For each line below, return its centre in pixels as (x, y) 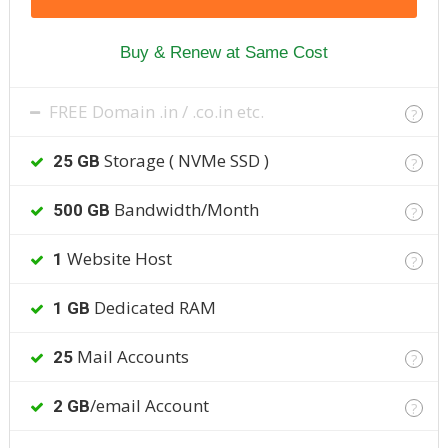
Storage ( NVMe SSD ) (184, 161)
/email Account (149, 406)
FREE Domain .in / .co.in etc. (154, 112)
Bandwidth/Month (184, 210)
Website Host (117, 259)
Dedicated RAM (152, 308)
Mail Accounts (130, 357)
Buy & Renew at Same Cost (223, 53)
